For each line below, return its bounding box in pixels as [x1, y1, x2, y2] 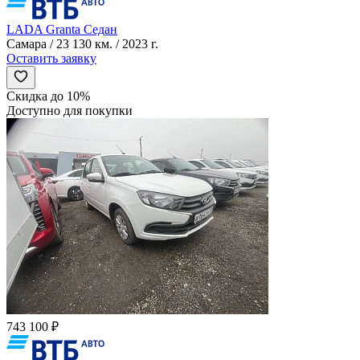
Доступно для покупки [6, 104, 133, 118]
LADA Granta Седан [6, 22, 117, 37]
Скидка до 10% [6, 89, 90, 104]
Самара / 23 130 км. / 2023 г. [6, 37, 158, 51]
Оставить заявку [6, 51, 96, 66]
